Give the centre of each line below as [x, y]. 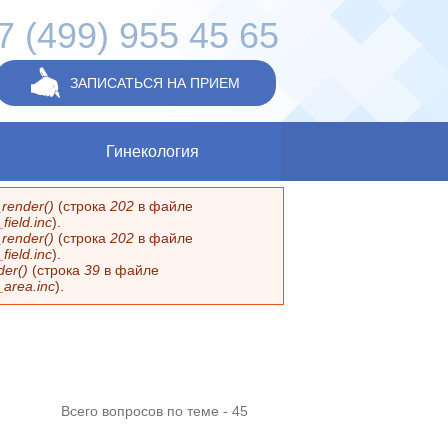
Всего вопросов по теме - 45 [155, 411]
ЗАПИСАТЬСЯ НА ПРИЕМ [155, 83]
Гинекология [152, 151]
